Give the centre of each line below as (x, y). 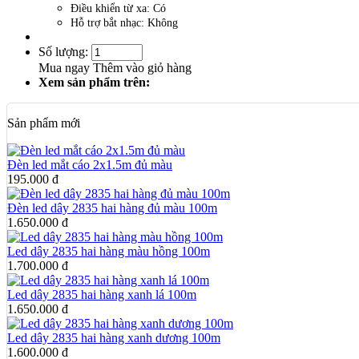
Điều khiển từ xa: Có (118, 8)
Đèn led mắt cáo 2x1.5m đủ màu (90, 164)
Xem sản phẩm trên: (94, 82)
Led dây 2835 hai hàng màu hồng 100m (109, 251)
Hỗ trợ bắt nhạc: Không (124, 22)
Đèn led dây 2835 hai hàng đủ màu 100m (112, 208)
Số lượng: (63, 51)
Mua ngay (66, 67)
